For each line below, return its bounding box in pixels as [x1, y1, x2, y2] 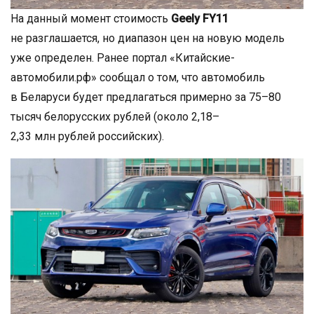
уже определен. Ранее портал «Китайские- [11, 50, 235, 64]
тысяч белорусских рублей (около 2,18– [11, 109, 219, 123]
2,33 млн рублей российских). [11, 129, 164, 143]
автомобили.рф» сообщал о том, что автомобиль [11, 70, 265, 84]
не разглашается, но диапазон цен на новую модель [11, 31, 285, 45]
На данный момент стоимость [11, 11, 171, 25]
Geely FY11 [171, 11, 228, 25]
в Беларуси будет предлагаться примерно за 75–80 [11, 90, 281, 104]
